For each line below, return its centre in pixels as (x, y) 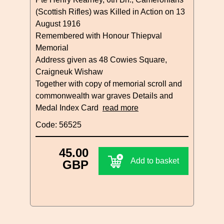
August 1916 (58, 23)
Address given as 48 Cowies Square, (101, 59)
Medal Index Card (69, 107)
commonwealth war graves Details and (104, 95)
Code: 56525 (58, 124)
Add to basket (155, 160)
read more (120, 107)
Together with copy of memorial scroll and (109, 83)
